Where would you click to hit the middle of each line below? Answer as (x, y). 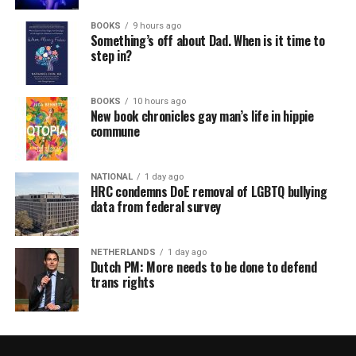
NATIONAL (111, 176)
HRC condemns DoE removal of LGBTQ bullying (209, 191)
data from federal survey (155, 206)
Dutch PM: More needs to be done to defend (203, 267)
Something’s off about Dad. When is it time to (207, 40)
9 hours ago (157, 25)
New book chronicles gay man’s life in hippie (202, 116)
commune (115, 131)
